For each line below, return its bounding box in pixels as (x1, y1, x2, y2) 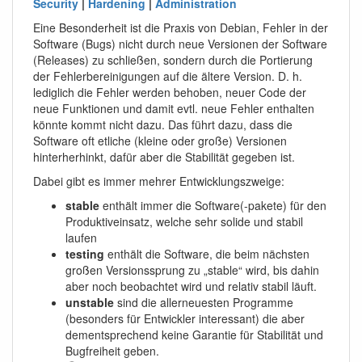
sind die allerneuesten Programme (114, 294, 293, 311)
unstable (65, 294, 114, 311)
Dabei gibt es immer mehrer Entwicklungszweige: (33, 173, 284, 190)
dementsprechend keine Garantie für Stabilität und (65, 326, 323, 343)
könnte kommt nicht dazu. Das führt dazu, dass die (33, 116, 293, 133)
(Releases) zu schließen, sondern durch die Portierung (33, 52, 313, 69)
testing (65, 246, 104, 263)
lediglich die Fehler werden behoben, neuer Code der (33, 84, 306, 101)
